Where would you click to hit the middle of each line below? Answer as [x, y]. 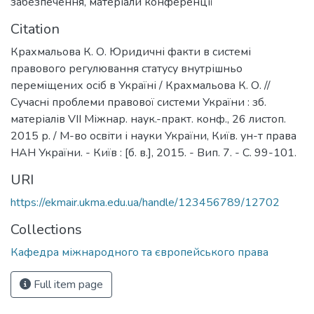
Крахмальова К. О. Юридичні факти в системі [131, 52]
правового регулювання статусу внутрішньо [127, 69]
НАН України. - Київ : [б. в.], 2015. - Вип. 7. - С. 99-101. [153, 153]
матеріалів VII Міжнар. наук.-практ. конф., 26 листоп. [148, 119]
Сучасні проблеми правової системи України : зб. [138, 102]
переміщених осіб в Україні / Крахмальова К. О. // [141, 86]
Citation [35, 29]
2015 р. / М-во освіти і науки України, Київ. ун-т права [153, 136]
